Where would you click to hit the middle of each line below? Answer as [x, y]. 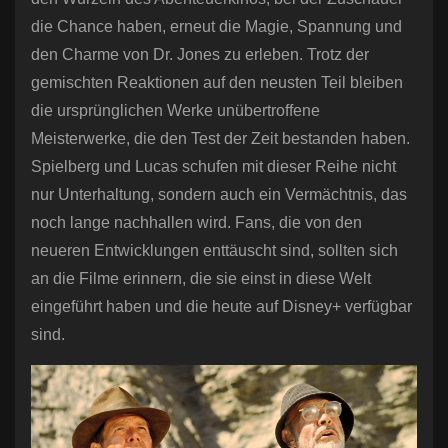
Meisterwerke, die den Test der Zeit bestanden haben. [220, 139]
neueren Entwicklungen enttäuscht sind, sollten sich [214, 251]
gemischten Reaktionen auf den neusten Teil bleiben [217, 83]
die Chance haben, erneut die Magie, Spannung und [216, 27]
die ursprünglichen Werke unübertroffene [175, 111]
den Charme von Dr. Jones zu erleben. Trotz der [200, 55]
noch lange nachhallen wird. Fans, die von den [196, 223]
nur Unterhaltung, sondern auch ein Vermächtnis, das [219, 195]
